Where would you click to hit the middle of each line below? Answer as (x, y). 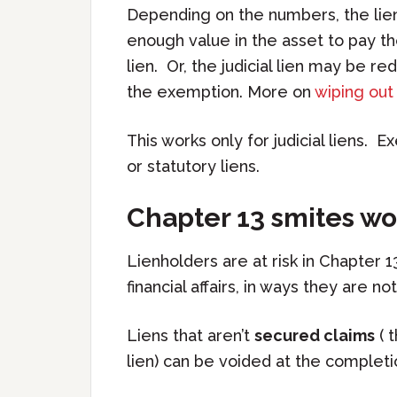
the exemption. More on (221, 92)
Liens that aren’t (191, 335)
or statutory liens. (193, 166)
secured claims (315, 335)
